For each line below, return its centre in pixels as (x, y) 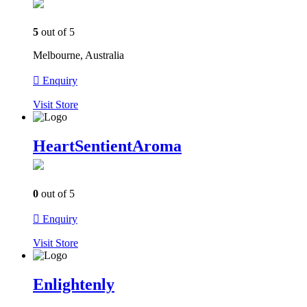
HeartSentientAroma (107, 146)
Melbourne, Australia (78, 56)
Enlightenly (74, 284)
